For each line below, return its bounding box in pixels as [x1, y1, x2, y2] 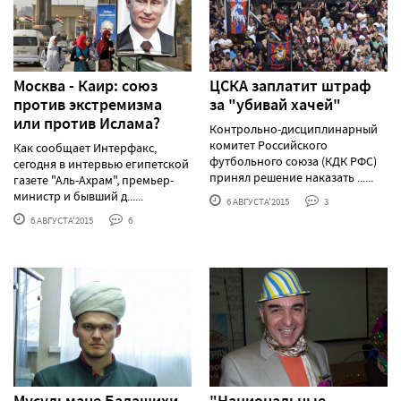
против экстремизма [13, 93, 162, 115]
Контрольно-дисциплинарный [209, 120, 378, 137]
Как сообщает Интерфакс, [13, 139, 157, 156]
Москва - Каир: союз [13, 74, 158, 97]
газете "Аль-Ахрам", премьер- [13, 171, 174, 188]
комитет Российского [209, 136, 328, 153]
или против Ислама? [13, 112, 160, 134]
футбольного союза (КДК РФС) [209, 152, 377, 169]
